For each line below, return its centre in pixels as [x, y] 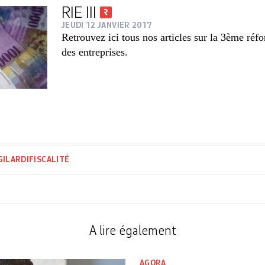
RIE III [81, 14]
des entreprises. [95, 52]
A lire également [132, 232]
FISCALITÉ [49, 160]
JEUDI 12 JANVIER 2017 [107, 25]
